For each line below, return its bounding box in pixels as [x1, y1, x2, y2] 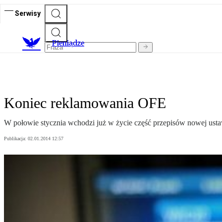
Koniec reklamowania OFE [4, 95, 166, 111]
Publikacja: [4, 136, 28, 142]
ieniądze [57, 38, 84, 48]
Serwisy [15, 9, 41, 17]
